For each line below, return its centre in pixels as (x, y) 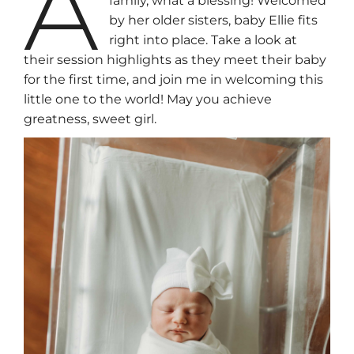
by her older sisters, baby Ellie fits (214, 21)
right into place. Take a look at (203, 40)
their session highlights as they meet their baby (175, 60)
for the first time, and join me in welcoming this (173, 80)
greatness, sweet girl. (90, 119)
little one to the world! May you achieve (148, 100)
